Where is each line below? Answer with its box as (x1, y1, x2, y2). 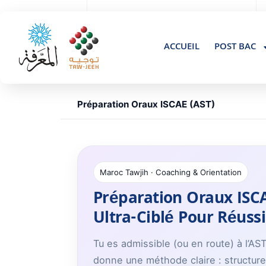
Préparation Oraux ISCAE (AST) (77, 98, 215, 110)
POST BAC (214, 39, 256, 55)
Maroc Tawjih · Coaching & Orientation (100, 167, 242, 178)
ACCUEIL (163, 39, 199, 55)
